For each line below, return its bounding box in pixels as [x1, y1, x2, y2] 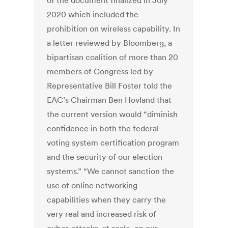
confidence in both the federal [47, 123, 159, 134]
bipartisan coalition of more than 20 [47, 52, 179, 63]
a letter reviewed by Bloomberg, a [47, 38, 173, 48]
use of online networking [47, 180, 138, 191]
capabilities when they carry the [47, 194, 166, 205]
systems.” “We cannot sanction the [47, 166, 175, 177]
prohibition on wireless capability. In [47, 23, 181, 34]
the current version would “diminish [47, 109, 178, 120]
